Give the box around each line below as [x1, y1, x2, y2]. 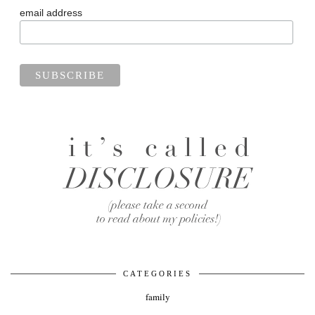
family [145, 290, 170, 304]
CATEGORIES [123, 269, 192, 278]
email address [19, 7, 82, 19]
